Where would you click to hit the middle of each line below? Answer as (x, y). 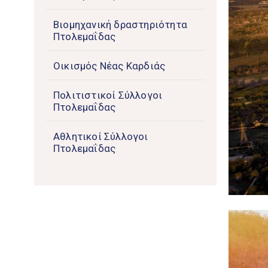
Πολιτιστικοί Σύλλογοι (108, 95)
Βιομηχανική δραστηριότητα (120, 25)
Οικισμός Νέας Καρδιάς (109, 66)
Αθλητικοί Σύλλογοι (101, 137)
